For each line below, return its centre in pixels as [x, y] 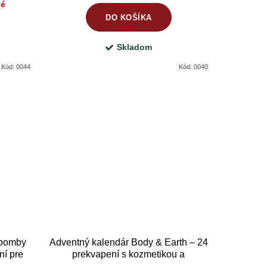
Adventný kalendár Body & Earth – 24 [128, 242]
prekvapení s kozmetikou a [129, 254]
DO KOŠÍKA [129, 17]
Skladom [134, 47]
